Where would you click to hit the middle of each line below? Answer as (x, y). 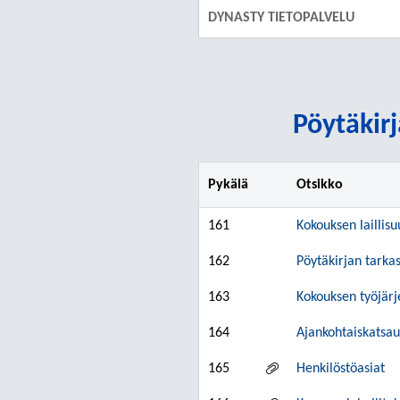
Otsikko (320, 185)
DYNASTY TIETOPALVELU (281, 18)
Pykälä (228, 185)
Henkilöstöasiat (341, 369)
